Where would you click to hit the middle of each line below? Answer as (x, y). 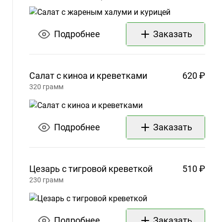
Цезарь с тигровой (68, 169)
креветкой (131, 169)
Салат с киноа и (62, 76)
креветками (122, 76)
